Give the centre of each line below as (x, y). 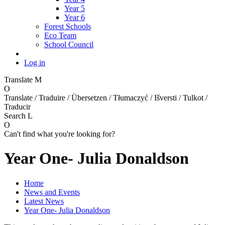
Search (16, 116)
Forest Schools (68, 26)
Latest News (44, 201)
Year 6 (75, 17)
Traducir (17, 106)
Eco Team (60, 35)
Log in (35, 62)
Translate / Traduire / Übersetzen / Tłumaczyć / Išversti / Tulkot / (106, 97)
